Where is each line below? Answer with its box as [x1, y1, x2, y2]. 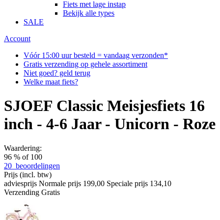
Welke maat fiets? [24, 78, 78, 86]
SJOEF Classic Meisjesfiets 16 [4, 97, 205, 115]
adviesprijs [4, 179, 39, 188]
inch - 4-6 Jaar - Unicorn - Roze [4, 115, 216, 133]
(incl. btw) [20, 170, 52, 179]
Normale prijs [39, 179, 81, 188]
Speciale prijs [107, 179, 148, 188]
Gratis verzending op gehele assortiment [24, 60, 147, 69]
